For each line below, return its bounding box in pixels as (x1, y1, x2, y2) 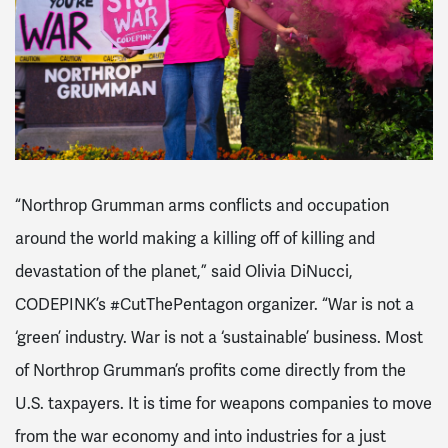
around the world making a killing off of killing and (15, 227, 375, 249)
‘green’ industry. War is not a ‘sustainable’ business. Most (15, 326, 423, 348)
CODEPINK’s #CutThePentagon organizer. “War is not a (15, 293, 414, 315)
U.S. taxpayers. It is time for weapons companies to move (15, 392, 432, 414)
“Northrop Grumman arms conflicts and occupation (15, 194, 389, 216)
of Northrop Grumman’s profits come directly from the (15, 359, 406, 381)
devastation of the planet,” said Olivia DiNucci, (15, 260, 353, 282)
